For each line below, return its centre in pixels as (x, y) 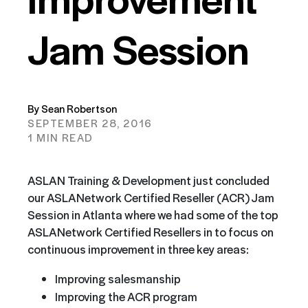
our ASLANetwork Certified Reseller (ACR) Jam (151, 197)
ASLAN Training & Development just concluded (148, 180)
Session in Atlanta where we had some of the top (153, 214)
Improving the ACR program (126, 297)
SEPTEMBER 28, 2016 (90, 122)
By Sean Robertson (72, 108)
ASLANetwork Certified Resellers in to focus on (151, 231)
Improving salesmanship (118, 279)
